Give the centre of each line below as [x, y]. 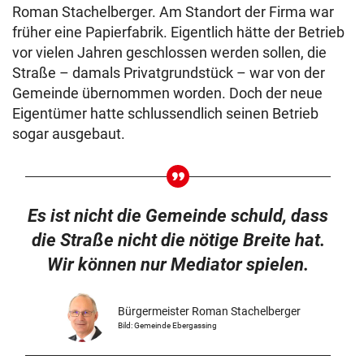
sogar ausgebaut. [69, 133]
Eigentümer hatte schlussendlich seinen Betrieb [165, 113]
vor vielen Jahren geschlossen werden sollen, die [169, 52]
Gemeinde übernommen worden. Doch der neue [167, 93]
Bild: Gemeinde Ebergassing [167, 325]
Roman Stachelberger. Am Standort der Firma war [173, 11]
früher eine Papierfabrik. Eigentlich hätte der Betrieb [178, 32]
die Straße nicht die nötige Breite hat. [178, 240]
